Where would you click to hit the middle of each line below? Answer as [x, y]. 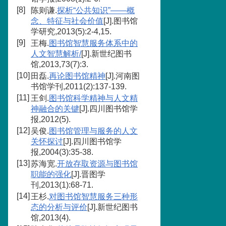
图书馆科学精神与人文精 [93, 98]
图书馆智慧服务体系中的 [93, 43]
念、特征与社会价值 [67, 21]
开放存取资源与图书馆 [97, 164]
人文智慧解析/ [56, 54]
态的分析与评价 [59, 207]
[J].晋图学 [88, 174]
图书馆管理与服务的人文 [93, 131]
